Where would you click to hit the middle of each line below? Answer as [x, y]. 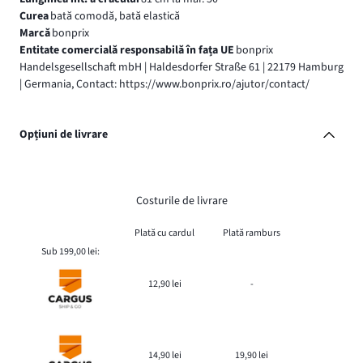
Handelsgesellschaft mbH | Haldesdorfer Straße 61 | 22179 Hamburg [181, 68]
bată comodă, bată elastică [115, 17]
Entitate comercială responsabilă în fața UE [127, 51]
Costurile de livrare [181, 201]
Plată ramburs [252, 233]
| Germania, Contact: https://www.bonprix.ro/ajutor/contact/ [164, 85]
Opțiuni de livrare [64, 135]
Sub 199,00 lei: [70, 251]
